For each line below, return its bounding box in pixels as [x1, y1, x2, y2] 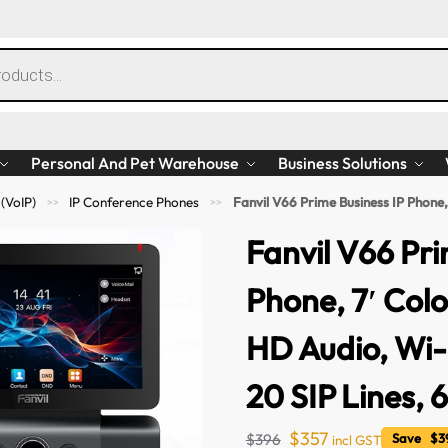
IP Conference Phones [69, 192, 200, 211]
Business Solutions [277, 152, 407, 173]
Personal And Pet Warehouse [31, 152, 240, 173]
